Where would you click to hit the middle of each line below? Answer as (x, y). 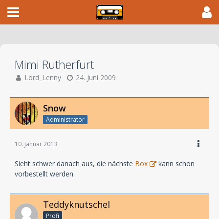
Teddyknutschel (77, 204)
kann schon (175, 163)
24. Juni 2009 (96, 77)
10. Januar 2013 (36, 144)
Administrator (65, 119)
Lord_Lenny (42, 77)
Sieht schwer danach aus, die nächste (75, 163)
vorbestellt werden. (45, 174)
